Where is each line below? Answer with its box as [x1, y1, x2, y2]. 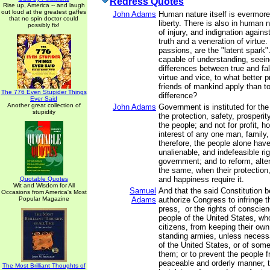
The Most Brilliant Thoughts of [2, 262, 86, 269]
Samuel [130, 186, 156, 195]
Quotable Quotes [19, 175, 68, 182]
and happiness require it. [159, 175, 244, 184]
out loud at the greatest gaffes [1, 8, 86, 15]
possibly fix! [28, 22, 60, 28]
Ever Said [30, 95, 57, 102]
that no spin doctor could [9, 15, 78, 22]
